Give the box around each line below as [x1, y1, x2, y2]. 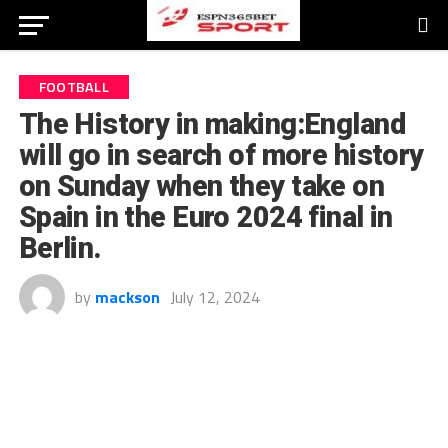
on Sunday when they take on [18, 169, 385, 203]
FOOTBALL [38, 76, 109, 98]
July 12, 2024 [169, 285, 260, 309]
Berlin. [18, 231, 102, 265]
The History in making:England [18, 107, 405, 141]
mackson [94, 285, 160, 309]
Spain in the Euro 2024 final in [18, 200, 393, 234]
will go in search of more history [18, 138, 424, 172]
